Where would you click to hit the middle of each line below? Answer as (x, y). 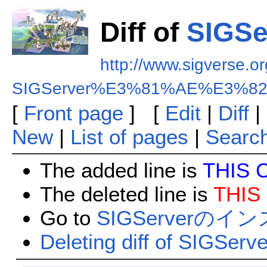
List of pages (129, 137)
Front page (73, 113)
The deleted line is (126, 194)
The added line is (121, 170)
